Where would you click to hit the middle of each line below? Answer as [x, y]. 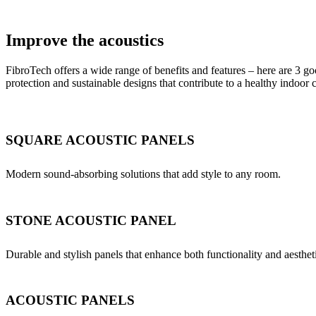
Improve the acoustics [85, 40]
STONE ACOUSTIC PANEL [91, 220]
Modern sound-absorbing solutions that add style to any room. [143, 174]
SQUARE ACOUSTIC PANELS [100, 140]
